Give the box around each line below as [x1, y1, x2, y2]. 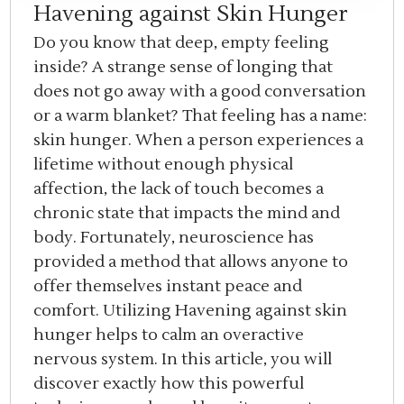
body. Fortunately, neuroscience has [33, 227, 315, 249]
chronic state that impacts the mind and [33, 203, 341, 225]
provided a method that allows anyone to [33, 252, 349, 273]
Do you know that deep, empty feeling [33, 32, 330, 54]
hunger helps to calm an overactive [33, 325, 305, 346]
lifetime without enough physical [33, 154, 294, 176]
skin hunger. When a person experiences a [33, 130, 364, 151]
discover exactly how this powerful [33, 373, 305, 395]
